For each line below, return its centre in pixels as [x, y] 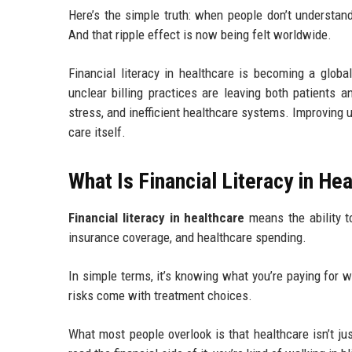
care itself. [97, 132]
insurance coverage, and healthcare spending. [187, 238]
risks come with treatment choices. [160, 296]
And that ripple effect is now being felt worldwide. [200, 35]
